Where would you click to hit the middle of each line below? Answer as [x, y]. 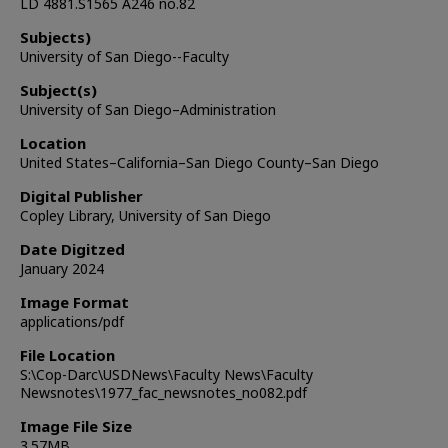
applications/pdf [72, 321]
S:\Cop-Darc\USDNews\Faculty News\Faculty [166, 374]
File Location [67, 355]
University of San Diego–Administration [148, 109]
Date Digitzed [72, 249]
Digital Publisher [81, 196]
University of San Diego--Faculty [124, 56]
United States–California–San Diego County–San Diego [199, 162]
